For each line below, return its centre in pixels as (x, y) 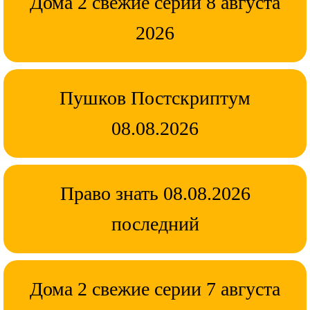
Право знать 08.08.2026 (155, 193)
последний (155, 224)
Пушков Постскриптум (155, 98)
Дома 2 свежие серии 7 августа (155, 289)
